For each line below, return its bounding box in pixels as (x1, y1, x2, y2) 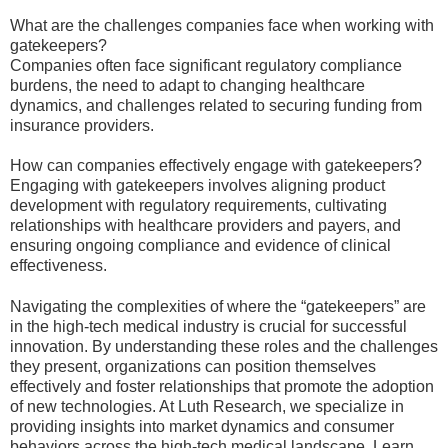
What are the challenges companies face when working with (10, 17, 434, 34)
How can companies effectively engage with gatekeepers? (10, 157, 422, 174)
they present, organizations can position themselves (10, 358, 376, 375)
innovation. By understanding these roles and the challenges (10, 338, 438, 355)
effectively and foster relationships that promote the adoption (10, 378, 434, 395)
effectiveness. (10, 257, 107, 274)
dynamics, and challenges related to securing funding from (10, 97, 422, 114)
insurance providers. (10, 117, 154, 134)
